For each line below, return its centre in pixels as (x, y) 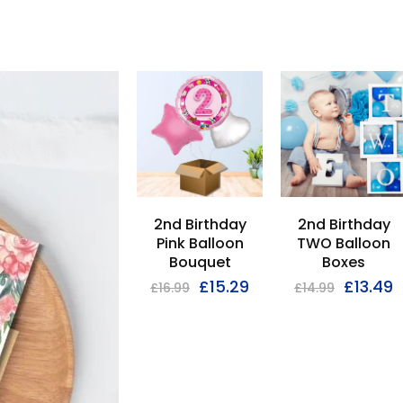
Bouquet (200, 262)
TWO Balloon (344, 243)
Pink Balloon (200, 243)
